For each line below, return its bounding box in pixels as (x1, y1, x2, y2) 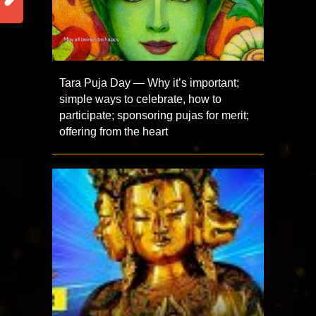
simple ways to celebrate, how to (59, 92, 221, 105)
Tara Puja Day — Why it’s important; (59, 76, 239, 89)
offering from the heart (59, 125, 168, 138)
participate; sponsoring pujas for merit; (59, 109, 249, 121)
